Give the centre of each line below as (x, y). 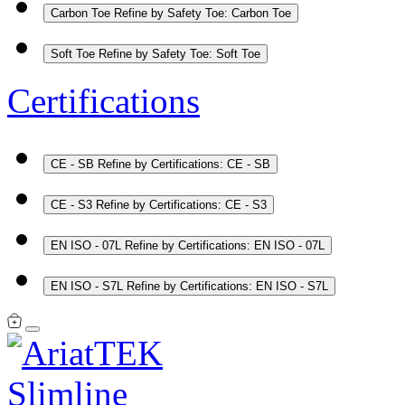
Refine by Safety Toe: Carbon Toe (202, 13)
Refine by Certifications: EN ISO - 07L (225, 245)
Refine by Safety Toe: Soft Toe (179, 53)
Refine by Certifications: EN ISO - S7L (227, 286)
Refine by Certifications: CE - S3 (181, 204)
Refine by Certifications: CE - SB (184, 164)
